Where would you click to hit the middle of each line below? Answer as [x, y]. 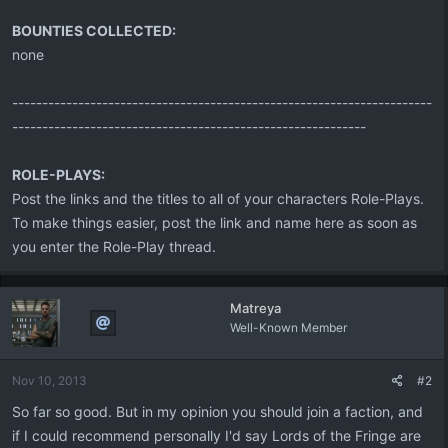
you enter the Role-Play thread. [114, 246]
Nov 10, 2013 [49, 380]
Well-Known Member [288, 327]
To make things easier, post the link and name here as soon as [214, 222]
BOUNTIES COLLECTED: [94, 30]
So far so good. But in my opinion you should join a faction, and [217, 411]
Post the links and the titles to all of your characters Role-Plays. [218, 198]
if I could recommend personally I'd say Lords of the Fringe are [216, 435]
